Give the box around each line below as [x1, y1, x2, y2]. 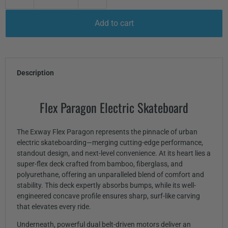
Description [16, 69, 54, 77]
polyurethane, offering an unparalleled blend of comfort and [16, 170, 204, 179]
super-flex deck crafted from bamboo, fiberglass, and [16, 160, 183, 168]
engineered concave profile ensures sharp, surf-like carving [16, 192, 200, 201]
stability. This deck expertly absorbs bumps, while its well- [16, 181, 196, 190]
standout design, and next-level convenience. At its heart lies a [16, 149, 211, 158]
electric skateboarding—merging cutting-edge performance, [16, 138, 203, 147]
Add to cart [94, 18, 134, 28]
